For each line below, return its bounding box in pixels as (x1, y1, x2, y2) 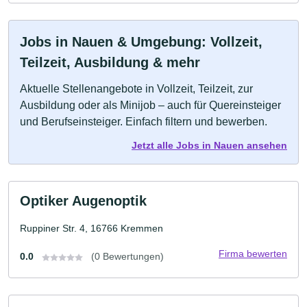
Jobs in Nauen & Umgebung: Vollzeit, (20, 34, 262, 50)
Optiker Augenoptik (20, 193, 147, 209)
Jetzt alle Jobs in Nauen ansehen (132, 140, 287, 151)
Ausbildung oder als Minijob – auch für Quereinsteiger (20, 99, 281, 112)
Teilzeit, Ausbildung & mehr (20, 55, 200, 71)
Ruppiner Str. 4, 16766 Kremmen (20, 223, 163, 234)
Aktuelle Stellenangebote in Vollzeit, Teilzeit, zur (20, 83, 253, 95)
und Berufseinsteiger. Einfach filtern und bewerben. (20, 116, 267, 128)
